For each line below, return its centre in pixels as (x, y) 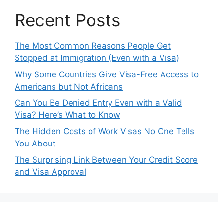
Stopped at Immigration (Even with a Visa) (97, 58)
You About (35, 143)
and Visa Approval (50, 172)
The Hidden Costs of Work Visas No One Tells (104, 131)
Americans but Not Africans (69, 86)
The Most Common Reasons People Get (93, 46)
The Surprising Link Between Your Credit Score (106, 160)
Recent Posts (67, 20)
